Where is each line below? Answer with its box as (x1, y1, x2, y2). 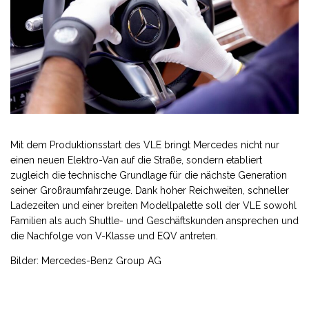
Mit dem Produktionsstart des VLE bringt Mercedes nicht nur (10, 139, 279, 151)
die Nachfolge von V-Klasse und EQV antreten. (10, 230, 218, 242)
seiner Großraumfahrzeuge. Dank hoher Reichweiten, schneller (10, 185, 289, 197)
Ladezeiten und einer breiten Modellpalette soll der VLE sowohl (10, 200, 297, 212)
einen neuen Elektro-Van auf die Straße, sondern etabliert (10, 154, 262, 166)
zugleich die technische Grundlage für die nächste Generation (10, 170, 287, 181)
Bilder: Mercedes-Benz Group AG (10, 255, 161, 267)
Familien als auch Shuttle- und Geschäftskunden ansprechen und (10, 215, 299, 227)
